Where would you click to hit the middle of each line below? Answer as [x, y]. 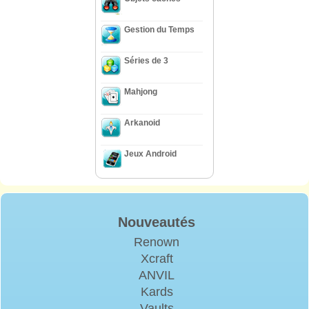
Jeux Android [150, 153]
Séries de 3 [146, 60]
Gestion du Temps [159, 29]
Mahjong [141, 91]
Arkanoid [142, 122]
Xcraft [157, 258]
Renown [157, 242]
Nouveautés [157, 222]
